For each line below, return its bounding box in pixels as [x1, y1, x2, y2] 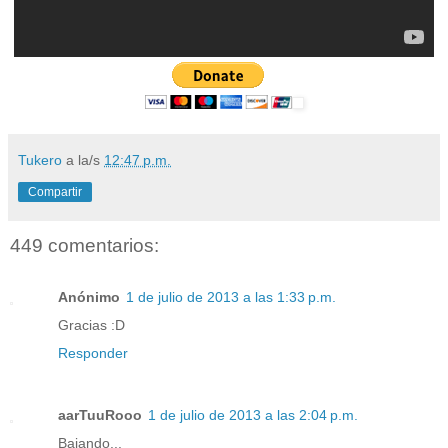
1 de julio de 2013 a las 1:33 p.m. [126, 289, 336, 306]
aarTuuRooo [58, 407, 142, 424]
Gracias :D [58, 317, 125, 334]
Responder [58, 345, 128, 362]
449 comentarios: [10, 234, 159, 256]
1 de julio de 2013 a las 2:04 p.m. [148, 407, 358, 424]
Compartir [28, 184, 82, 199]
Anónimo [58, 289, 120, 306]
